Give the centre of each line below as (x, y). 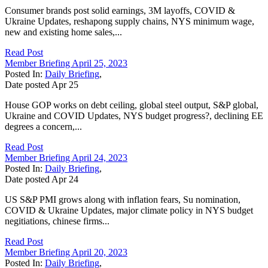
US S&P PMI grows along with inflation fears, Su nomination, (123, 199)
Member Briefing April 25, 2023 (66, 63)
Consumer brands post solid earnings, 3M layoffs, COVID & (120, 10)
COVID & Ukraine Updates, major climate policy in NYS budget (129, 210)
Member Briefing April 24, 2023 (66, 157)
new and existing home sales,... (63, 32)
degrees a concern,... (43, 126)
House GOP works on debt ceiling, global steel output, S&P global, (132, 105)
